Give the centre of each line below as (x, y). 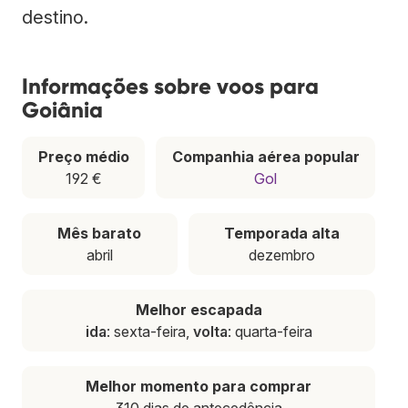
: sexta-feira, (149, 331)
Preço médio (83, 156)
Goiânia (62, 109)
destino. (55, 17)
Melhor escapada (199, 309)
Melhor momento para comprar (199, 386)
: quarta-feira (270, 331)
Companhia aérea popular (265, 156)
